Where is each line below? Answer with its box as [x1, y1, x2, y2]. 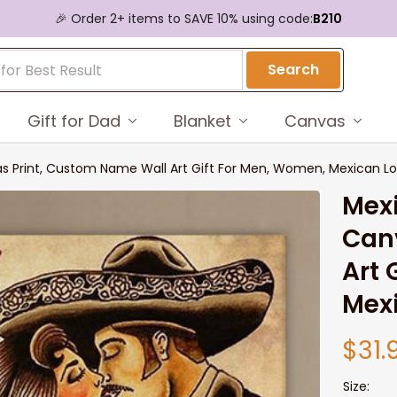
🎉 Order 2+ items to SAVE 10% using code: [55, 9, 313, 27]
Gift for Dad [27, 109, 121, 132]
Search [268, 59, 320, 80]
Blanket [173, 109, 231, 132]
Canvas [284, 109, 346, 132]
